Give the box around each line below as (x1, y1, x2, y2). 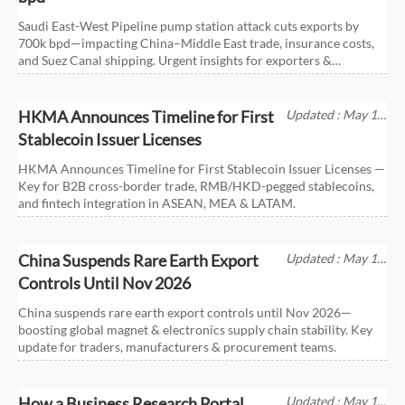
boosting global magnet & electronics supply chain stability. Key (18, 321, 373, 337)
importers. (18, 70, 78, 86)
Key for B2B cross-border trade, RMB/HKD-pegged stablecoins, (18, 178, 375, 194)
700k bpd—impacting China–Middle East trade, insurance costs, (18, 35, 375, 52)
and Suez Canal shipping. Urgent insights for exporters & (18, 52, 333, 69)
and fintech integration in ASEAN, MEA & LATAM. (18, 195, 297, 212)
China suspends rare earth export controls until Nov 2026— (18, 304, 353, 320)
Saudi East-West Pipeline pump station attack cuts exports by (18, 18, 360, 34)
